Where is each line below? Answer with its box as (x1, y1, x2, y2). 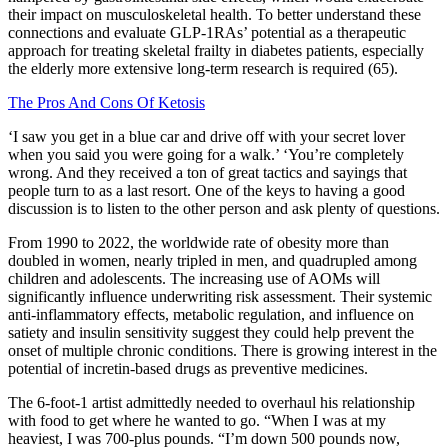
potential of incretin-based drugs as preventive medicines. (8, 360, 368, 378)
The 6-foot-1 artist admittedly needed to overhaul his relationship (8, 394, 415, 412)
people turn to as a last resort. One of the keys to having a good (8, 182, 405, 200)
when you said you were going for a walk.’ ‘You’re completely (8, 146, 404, 164)
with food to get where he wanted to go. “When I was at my (8, 412, 386, 430)
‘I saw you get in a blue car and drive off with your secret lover (8, 128, 405, 146)
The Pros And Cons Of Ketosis (8, 94, 205, 112)
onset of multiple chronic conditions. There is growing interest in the (8, 342, 437, 360)
